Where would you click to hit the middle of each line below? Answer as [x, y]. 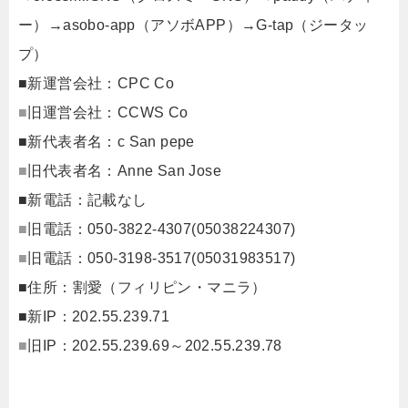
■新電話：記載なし [83, 199]
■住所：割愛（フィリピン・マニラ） [143, 287]
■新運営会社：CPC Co [97, 83]
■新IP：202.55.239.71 [94, 316]
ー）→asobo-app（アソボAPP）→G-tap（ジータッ [194, 25]
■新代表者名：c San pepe [107, 141]
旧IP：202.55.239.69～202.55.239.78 [155, 345]
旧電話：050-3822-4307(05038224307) [162, 229]
